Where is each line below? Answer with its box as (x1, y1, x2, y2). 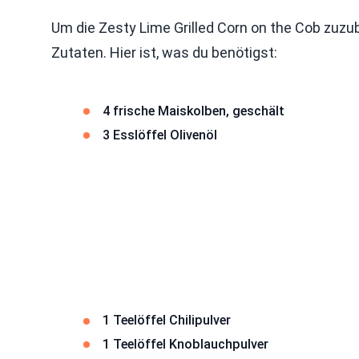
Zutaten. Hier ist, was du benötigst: (51, 44, 277, 61)
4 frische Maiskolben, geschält (103, 103, 284, 119)
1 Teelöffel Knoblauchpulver (103, 336, 268, 352)
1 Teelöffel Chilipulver (103, 313, 231, 329)
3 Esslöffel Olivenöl (103, 127, 217, 143)
